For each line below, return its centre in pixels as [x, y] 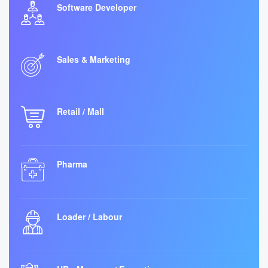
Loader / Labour [89, 217]
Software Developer [97, 7]
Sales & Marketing [94, 59]
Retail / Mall [80, 111]
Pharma [72, 164]
